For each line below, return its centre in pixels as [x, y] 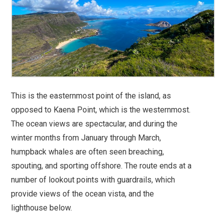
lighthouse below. [42, 207]
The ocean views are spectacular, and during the [94, 123]
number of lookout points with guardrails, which [93, 179]
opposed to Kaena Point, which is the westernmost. [101, 109]
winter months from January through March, [86, 137]
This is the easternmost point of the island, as [91, 95]
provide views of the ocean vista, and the [83, 193]
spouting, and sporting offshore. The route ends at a [101, 165]
